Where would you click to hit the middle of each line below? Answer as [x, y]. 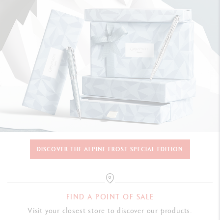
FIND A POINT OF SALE [110, 197]
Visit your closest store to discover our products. [110, 211]
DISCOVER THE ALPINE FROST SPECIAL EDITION [110, 150]
